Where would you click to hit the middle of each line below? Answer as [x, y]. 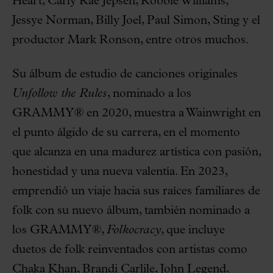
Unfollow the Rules [60, 94]
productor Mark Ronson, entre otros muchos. [130, 40]
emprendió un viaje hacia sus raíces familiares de [136, 191]
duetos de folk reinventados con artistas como [130, 250]
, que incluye [193, 230]
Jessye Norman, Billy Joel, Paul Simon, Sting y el [136, 20]
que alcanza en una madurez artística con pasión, [136, 152]
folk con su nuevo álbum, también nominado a [131, 211]
